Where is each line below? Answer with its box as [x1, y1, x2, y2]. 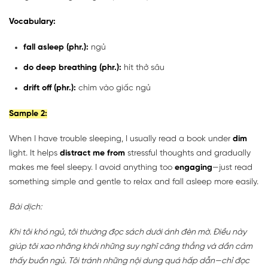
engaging [175, 163, 212, 172]
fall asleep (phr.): [23, 42, 91, 52]
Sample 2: [9, 109, 47, 118]
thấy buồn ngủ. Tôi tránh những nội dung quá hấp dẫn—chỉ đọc [9, 256, 249, 266]
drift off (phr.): [23, 83, 78, 93]
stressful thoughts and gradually [125, 148, 251, 158]
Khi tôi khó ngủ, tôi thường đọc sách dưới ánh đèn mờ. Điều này [9, 227, 246, 237]
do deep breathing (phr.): [23, 63, 121, 72]
